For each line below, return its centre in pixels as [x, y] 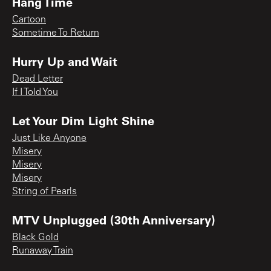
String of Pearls [44, 191]
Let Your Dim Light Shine [83, 120]
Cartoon [29, 20]
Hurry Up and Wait [65, 61]
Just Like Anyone [49, 138]
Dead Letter [38, 79]
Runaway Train [43, 251]
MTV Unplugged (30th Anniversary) [114, 219]
